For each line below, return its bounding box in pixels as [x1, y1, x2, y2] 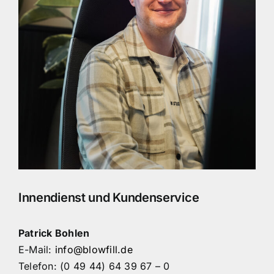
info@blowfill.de [54, 243, 133, 256]
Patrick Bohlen [18, 227, 90, 239]
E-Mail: [18, 243, 55, 256]
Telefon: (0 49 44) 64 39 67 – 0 [18, 260, 170, 272]
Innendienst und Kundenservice [18, 190, 199, 205]
